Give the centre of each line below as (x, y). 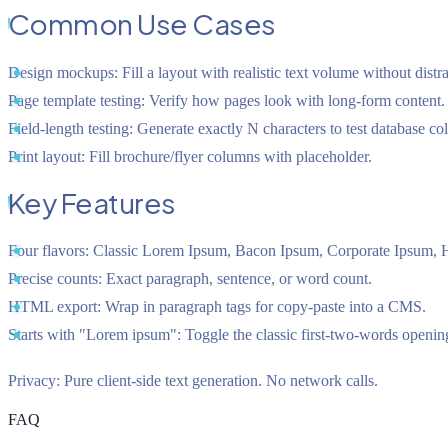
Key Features (92, 202)
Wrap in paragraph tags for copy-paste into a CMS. (263, 307)
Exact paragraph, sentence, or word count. (237, 279)
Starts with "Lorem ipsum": (94, 335)
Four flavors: (48, 251)
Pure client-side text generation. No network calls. (219, 381)
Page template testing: (76, 100)
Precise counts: (55, 279)
